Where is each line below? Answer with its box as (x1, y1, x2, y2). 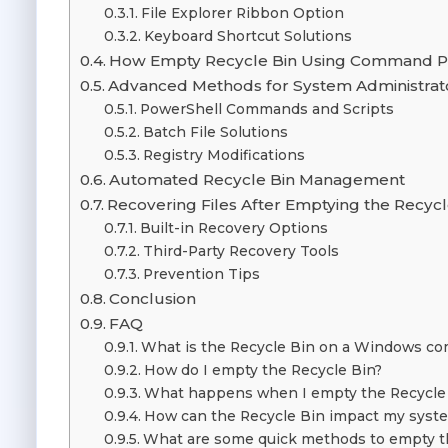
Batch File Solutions (142, 124, 288, 141)
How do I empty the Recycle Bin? (143, 362, 382, 379)
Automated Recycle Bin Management (109, 170, 406, 190)
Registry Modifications (142, 147, 305, 164)
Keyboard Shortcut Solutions (143, 28, 352, 45)
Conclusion (109, 289, 197, 309)
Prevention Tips (142, 266, 260, 283)
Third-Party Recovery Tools (142, 243, 339, 260)
